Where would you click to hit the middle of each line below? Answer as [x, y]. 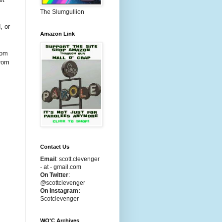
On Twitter [54, 175]
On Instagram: [60, 191]
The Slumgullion [62, 12]
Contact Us [55, 147]
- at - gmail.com [61, 167]
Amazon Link [57, 34]
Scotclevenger [59, 199]
